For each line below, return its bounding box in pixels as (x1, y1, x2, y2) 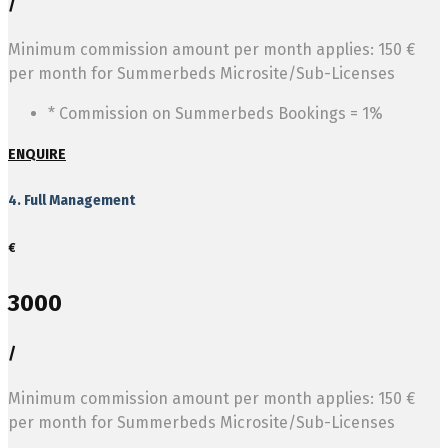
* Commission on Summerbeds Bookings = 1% (48, 104, 383, 124)
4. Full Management (8, 191, 135, 209)
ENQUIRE (8, 146, 66, 164)
